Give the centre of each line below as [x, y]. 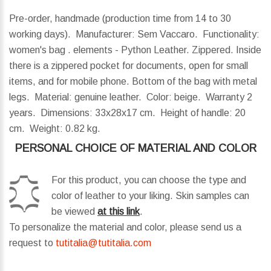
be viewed [74, 212]
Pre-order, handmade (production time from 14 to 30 [120, 19]
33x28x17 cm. [126, 113]
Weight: [46, 129]
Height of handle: [196, 113]
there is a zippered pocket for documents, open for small [129, 66]
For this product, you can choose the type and [149, 180]
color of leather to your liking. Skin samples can [150, 196]
